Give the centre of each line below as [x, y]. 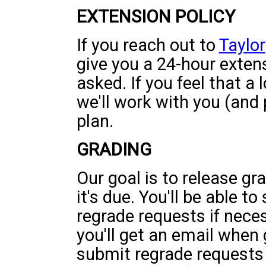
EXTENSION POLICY [156, 16]
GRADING [114, 149]
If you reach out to [148, 45]
